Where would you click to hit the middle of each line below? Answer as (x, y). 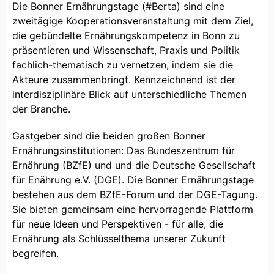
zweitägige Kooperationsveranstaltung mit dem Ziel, (133, 20)
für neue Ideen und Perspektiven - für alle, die (118, 224)
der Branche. (43, 109)
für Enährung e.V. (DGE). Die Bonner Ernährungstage (133, 180)
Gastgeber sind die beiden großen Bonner (109, 135)
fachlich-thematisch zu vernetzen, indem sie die (123, 65)
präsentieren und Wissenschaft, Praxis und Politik (126, 50)
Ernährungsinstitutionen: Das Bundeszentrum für (124, 150)
